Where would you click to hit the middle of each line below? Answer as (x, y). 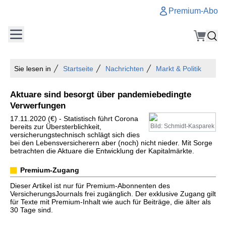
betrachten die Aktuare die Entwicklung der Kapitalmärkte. (102, 151)
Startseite (78, 69)
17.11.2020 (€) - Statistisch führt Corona (74, 119)
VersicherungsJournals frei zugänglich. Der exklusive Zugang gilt (113, 194)
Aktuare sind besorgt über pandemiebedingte (101, 94)
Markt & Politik (179, 69)
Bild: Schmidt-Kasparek (182, 126)
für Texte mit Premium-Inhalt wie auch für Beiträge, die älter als (110, 202)
